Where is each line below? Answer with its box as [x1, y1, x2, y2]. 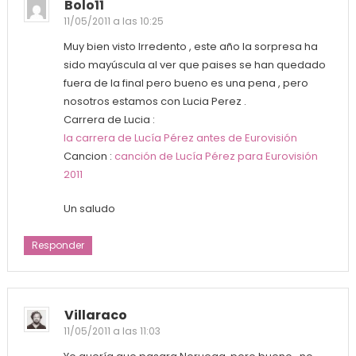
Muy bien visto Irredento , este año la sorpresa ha [63, 38, 318, 54]
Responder [31, 238, 84, 252]
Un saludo [63, 200, 115, 216]
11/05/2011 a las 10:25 [63, 14, 164, 28]
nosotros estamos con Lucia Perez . [63, 93, 246, 109]
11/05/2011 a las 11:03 [63, 323, 161, 338]
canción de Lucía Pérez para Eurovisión [114, 148, 318, 164]
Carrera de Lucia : [63, 111, 155, 127]
